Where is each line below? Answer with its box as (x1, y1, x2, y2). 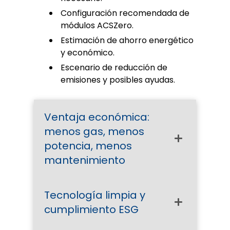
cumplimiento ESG (44, 202, 139, 217)
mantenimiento (44, 152, 125, 167)
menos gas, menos (44, 124, 144, 139)
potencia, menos (44, 138, 132, 153)
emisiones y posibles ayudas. (61, 73, 175, 86)
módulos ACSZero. (61, 20, 133, 32)
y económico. (61, 46, 114, 59)
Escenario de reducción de (61, 61, 167, 73)
